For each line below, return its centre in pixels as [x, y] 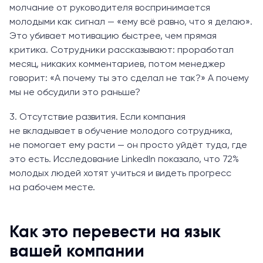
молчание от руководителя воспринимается [110, 8]
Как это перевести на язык [115, 232]
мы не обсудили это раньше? [75, 92]
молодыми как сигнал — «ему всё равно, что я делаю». [131, 22]
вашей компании [77, 252]
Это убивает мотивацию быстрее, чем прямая [113, 36]
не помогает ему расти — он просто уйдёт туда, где [128, 145]
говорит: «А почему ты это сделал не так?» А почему [129, 78]
